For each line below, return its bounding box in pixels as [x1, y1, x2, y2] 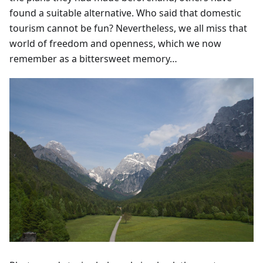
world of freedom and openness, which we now [9, 36, 221, 50]
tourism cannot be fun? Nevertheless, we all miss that [9, 21, 247, 35]
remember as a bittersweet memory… [9, 52, 177, 65]
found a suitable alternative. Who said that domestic [9, 6, 241, 19]
